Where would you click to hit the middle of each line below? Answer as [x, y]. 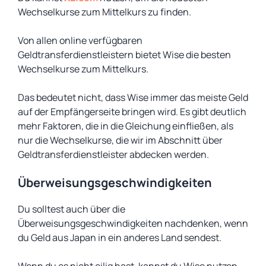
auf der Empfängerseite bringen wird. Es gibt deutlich [132, 112]
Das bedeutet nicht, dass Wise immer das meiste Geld [133, 97]
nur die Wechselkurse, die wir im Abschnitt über [120, 140]
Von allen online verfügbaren [80, 40]
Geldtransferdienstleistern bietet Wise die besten [124, 55]
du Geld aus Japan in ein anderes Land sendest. [120, 237]
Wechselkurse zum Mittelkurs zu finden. [104, 12]
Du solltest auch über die [72, 209]
